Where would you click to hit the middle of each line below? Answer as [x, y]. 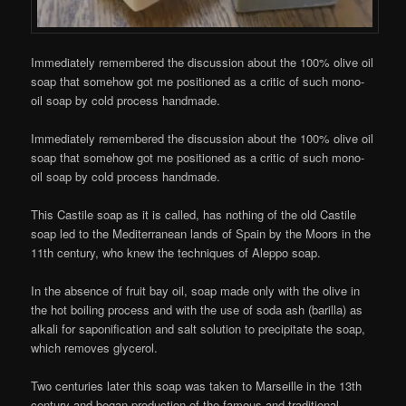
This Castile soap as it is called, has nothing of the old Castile [194, 214]
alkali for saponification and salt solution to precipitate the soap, [198, 329]
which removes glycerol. [95, 348]
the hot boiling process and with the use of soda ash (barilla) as [197, 310]
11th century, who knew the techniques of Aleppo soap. [176, 252]
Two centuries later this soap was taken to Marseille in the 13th [197, 386]
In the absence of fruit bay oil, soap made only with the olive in [196, 291]
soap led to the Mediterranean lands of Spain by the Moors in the [201, 233]
